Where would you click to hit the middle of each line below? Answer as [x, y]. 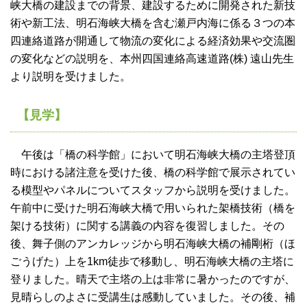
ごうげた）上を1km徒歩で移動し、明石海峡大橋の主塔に [152, 262]
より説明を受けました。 [71, 77]
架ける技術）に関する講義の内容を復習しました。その [147, 226]
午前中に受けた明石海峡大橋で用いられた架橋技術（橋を [153, 208]
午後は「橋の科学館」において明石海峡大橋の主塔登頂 [153, 155]
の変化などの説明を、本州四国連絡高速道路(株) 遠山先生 [152, 59]
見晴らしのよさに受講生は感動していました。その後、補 [153, 297]
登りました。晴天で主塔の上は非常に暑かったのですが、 [153, 280]
